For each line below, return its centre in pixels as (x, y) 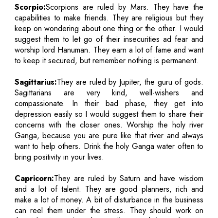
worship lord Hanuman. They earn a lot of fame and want (109, 50)
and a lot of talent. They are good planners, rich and (109, 189)
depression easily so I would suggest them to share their (109, 114)
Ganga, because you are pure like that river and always (109, 135)
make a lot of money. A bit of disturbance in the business (109, 200)
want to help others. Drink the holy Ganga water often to (109, 146)
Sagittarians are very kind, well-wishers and (109, 92)
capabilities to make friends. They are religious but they (109, 18)
